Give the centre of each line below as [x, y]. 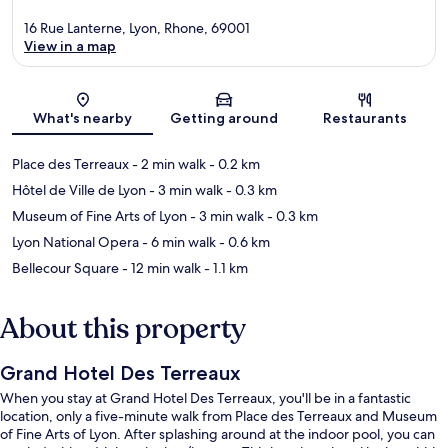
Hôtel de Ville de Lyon [79, 189]
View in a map [70, 45]
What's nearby [83, 117]
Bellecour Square [65, 267]
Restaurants [365, 117]
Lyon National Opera [75, 241]
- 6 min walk [177, 241]
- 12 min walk [160, 267]
